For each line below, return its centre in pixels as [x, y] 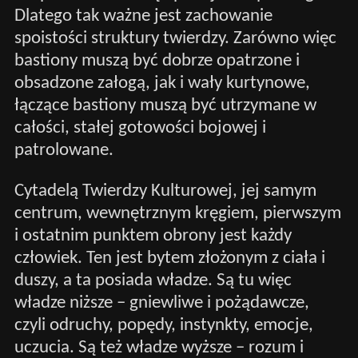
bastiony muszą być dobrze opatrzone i [157, 61]
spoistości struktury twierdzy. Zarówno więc [175, 38]
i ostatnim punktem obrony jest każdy [153, 236]
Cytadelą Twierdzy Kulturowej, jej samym [165, 191]
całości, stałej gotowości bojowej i [140, 128]
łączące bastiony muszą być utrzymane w [165, 105]
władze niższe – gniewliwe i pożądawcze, [161, 303]
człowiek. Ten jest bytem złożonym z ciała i [169, 258]
